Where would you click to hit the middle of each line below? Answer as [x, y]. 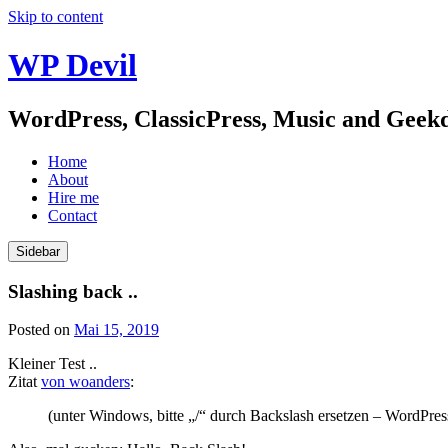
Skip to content [55, 16]
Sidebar [38, 251]
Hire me [73, 197]
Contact [72, 215]
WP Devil [72, 65]
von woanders [85, 382]
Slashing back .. [73, 291]
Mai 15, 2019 [116, 330]
